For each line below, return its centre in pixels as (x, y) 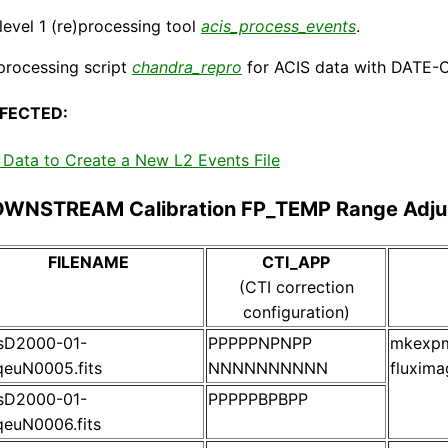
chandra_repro (187, 67)
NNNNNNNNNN (268, 367)
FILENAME (88, 261)
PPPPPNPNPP (260, 342)
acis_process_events (278, 26)
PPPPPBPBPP (258, 398)
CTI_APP (296, 261)
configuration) (296, 311)
